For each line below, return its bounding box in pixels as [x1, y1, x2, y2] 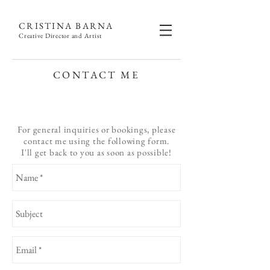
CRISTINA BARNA [19, 20, 114, 31]
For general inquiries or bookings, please [17, 124, 176, 135]
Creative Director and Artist [19, 31, 102, 40]
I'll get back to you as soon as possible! [21, 146, 172, 158]
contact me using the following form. [24, 135, 169, 146]
